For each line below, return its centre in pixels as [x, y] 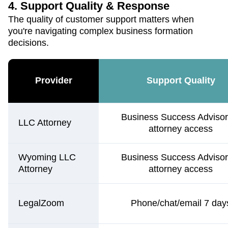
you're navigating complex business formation [101, 31]
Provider [53, 80]
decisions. [28, 42]
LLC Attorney [45, 122]
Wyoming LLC [47, 157]
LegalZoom [41, 203]
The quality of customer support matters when [101, 19]
